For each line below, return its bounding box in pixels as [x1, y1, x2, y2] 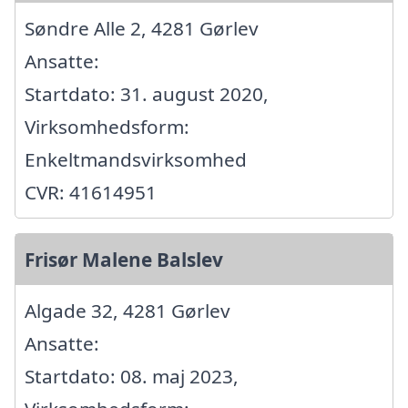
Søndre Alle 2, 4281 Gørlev [25, 15, 259, 42]
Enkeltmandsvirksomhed [25, 147, 247, 173]
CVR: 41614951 [25, 179, 157, 206]
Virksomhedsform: [25, 114, 189, 140]
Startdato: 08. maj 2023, [25, 363, 239, 390]
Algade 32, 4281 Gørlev [25, 298, 230, 324]
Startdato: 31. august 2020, [25, 81, 269, 107]
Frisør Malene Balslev [25, 247, 223, 273]
